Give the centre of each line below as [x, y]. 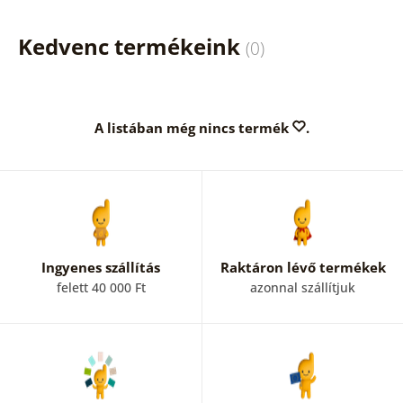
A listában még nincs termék [193, 127]
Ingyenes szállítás [101, 267]
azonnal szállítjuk [303, 287]
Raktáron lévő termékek [303, 267]
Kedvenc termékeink [131, 46]
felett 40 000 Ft [101, 287]
